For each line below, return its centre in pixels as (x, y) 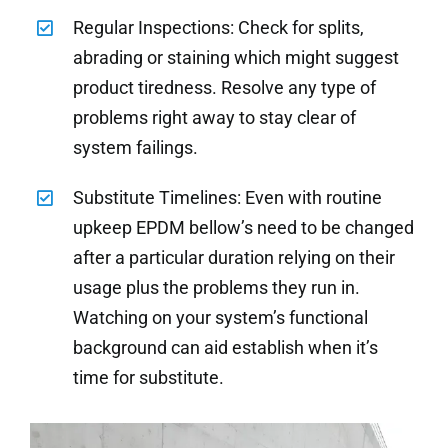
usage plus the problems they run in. (217, 287)
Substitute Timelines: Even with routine (228, 197)
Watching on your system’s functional (221, 317)
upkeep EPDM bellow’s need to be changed (244, 227)
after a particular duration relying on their (234, 257)
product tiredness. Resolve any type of (225, 87)
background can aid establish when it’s (226, 347)
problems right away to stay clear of (215, 117)
